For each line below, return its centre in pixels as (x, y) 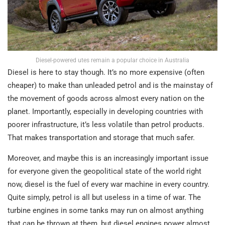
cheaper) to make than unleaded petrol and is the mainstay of (110, 85)
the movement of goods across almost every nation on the (106, 98)
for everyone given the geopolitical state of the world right (104, 171)
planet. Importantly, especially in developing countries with (105, 111)
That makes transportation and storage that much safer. (101, 137)
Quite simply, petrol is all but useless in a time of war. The (104, 197)
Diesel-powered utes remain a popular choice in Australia (113, 60)
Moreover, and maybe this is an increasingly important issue (108, 158)
